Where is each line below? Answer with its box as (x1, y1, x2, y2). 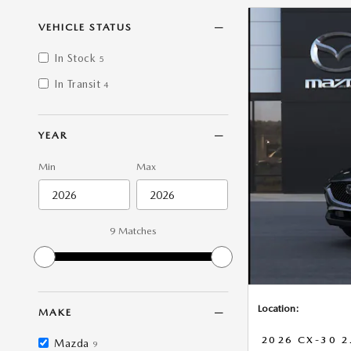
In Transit (54, 78, 100, 90)
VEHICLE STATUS (38, 21, 133, 33)
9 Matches (110, 225, 157, 237)
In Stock (54, 52, 96, 64)
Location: (258, 302, 299, 314)
